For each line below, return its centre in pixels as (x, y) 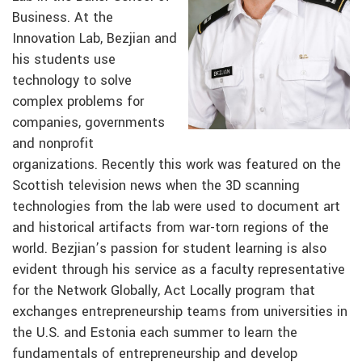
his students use (64, 60)
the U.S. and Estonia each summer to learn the (155, 333)
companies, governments (88, 123)
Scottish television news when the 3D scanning (156, 186)
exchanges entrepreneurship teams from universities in (180, 312)
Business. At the (63, 18)
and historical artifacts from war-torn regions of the (170, 228)
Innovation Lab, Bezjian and (95, 39)
